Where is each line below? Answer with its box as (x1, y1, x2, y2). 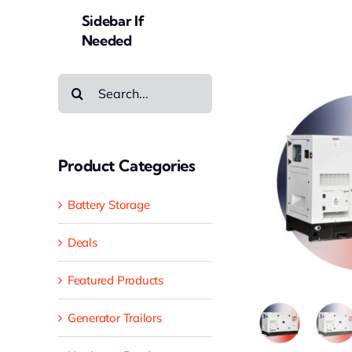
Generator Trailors (67, 310, 162, 326)
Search (57, 76, 93, 91)
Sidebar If (81, 12, 145, 30)
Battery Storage (67, 197, 150, 213)
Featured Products (67, 273, 163, 288)
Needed (81, 31, 132, 49)
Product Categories (57, 155, 196, 175)
